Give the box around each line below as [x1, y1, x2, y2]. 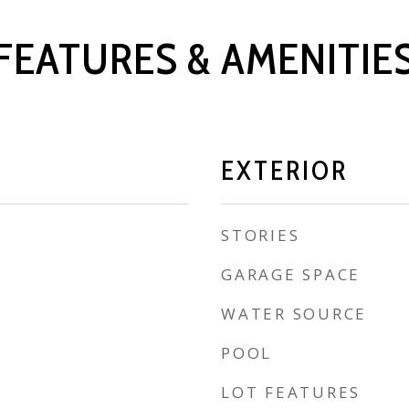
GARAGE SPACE [221, 264, 361, 285]
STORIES [221, 225, 300, 246]
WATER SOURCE [221, 303, 367, 324]
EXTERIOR [221, 154, 348, 186]
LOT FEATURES [221, 382, 361, 403]
